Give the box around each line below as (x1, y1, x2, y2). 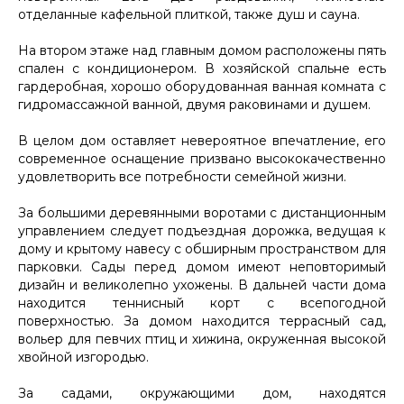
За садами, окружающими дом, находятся (18, 384, 386, 401)
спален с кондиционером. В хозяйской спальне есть (18, 60, 386, 77)
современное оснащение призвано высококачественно (18, 150, 386, 167)
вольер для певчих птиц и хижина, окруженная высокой (18, 330, 386, 347)
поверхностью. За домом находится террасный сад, (18, 312, 386, 329)
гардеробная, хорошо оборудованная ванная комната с (18, 78, 386, 95)
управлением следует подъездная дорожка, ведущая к (18, 222, 386, 239)
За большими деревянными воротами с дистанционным (18, 204, 386, 221)
